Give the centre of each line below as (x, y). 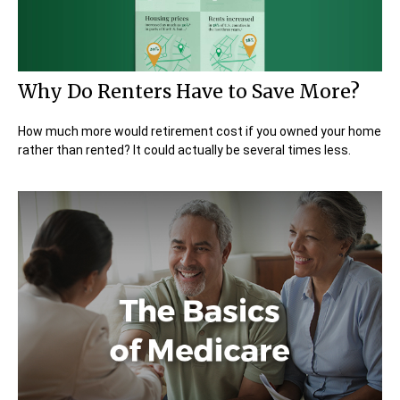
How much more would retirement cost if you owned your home (200, 132)
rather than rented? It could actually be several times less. (184, 150)
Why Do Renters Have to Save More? (189, 92)
